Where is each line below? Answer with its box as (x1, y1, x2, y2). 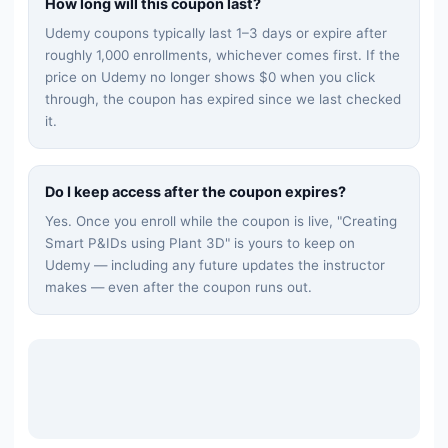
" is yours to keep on (225, 234, 355, 251)
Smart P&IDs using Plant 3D (45, 234, 225, 251)
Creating (342, 212, 397, 229)
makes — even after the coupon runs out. (45, 278, 312, 295)
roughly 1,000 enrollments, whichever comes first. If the (45, 46, 400, 63)
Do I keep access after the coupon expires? (45, 182, 346, 200)
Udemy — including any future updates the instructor (45, 256, 385, 273)
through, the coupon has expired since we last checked (45, 90, 401, 107)
